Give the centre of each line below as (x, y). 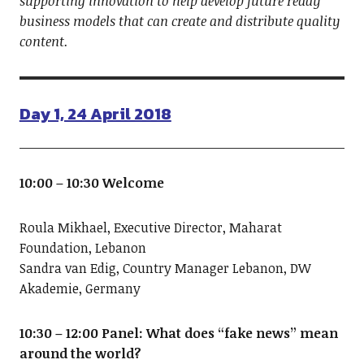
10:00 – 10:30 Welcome (91, 183)
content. (43, 42)
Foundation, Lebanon (82, 248)
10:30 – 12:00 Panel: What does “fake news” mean (178, 334)
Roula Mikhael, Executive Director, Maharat (150, 228)
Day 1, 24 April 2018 (95, 114)
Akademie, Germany (80, 289)
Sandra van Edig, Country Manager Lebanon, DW (165, 269)
